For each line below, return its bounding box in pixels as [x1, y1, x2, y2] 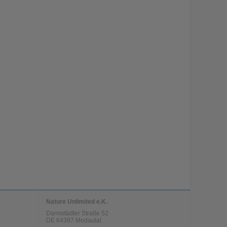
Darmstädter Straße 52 [46, 210, 108, 217]
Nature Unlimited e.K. [46, 198, 107, 205]
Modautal [75, 217, 101, 224]
